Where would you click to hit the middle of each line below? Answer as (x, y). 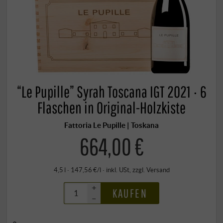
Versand (158, 169)
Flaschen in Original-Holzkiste (111, 108)
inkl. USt (117, 169)
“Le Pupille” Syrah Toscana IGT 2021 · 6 (111, 92)
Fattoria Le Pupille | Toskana (111, 125)
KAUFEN (130, 193)
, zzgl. (138, 169)
